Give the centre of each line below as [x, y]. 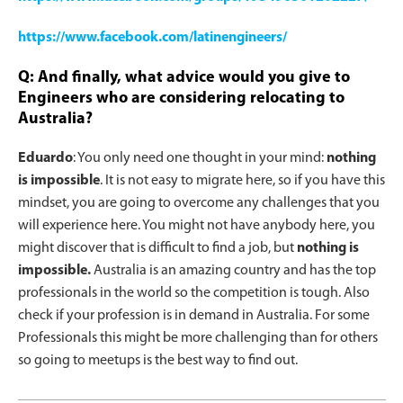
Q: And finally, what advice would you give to [184, 78]
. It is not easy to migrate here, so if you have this [242, 181]
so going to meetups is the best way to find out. [158, 361]
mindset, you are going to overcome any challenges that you [199, 204]
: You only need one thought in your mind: [200, 159]
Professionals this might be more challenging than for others [198, 339]
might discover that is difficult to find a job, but [157, 249]
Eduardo [45, 159]
